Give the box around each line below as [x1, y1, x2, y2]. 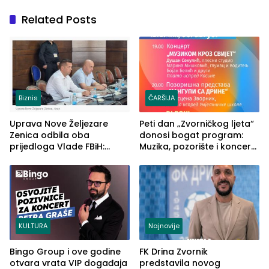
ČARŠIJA [148, 92, 175, 103]
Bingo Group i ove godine [10, 246, 121, 258]
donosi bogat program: [139, 128, 243, 141]
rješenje [10, 163, 43, 175]
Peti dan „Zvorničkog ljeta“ [139, 117, 254, 130]
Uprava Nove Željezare [10, 117, 108, 130]
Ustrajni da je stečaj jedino [10, 151, 124, 164]
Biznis [19, 92, 38, 103]
